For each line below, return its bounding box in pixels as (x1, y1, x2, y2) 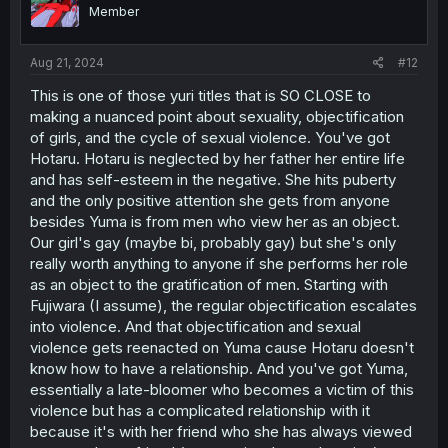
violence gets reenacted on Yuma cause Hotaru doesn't (30, 338, 414, 358)
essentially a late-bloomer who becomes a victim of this (30, 380, 414, 400)
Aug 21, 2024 (30, 55, 104, 71)
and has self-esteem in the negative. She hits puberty (30, 170, 396, 190)
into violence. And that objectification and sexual (30, 317, 361, 337)
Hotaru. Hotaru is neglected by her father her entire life (30, 149, 405, 169)
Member (89, 3, 139, 19)
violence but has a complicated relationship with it (30, 401, 370, 421)
